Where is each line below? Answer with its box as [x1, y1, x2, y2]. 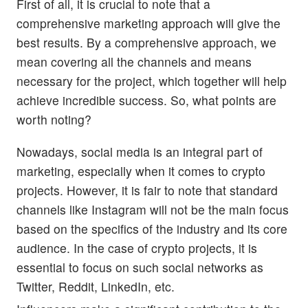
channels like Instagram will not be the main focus [16, 200, 289, 218]
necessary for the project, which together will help [16, 71, 287, 89]
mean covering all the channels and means [16, 52, 252, 70]
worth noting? [16, 110, 91, 128]
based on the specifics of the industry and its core [16, 219, 287, 237]
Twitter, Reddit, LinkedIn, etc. [16, 277, 178, 295]
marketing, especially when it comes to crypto [16, 162, 265, 179]
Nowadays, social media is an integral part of [16, 142, 263, 160]
